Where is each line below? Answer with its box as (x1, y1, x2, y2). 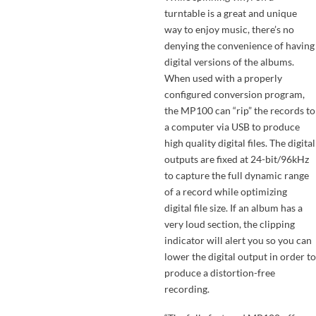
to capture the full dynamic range (164, 169, 309, 181)
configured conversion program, (164, 87, 305, 100)
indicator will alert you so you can (164, 233, 312, 246)
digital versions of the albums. (164, 55, 294, 68)
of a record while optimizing (164, 185, 287, 197)
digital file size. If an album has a (164, 201, 303, 214)
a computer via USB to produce (164, 120, 300, 133)
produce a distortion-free (164, 266, 275, 279)
